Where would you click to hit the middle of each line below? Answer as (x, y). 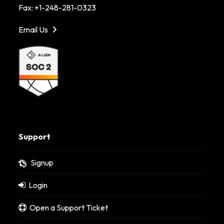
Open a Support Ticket (67, 207)
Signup (42, 162)
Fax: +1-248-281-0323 (57, 8)
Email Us (34, 30)
